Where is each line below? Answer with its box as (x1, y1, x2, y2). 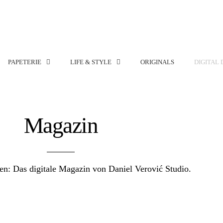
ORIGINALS (140, 58, 174, 66)
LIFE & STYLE (70, 58, 111, 66)
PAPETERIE (8, 58, 41, 66)
